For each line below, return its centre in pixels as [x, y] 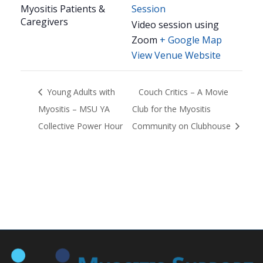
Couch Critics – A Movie [183, 92]
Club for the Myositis [171, 109]
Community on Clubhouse [182, 126]
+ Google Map [191, 40]
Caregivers [44, 22]
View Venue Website [176, 55]
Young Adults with [80, 92]
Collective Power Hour [80, 126]
